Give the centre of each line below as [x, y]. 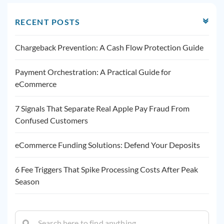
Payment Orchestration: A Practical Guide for [93, 71]
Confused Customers [51, 120]
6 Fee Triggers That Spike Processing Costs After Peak [106, 169]
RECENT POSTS [48, 21]
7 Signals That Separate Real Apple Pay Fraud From [102, 108]
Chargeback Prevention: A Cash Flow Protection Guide [109, 47]
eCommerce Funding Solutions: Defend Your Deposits [107, 144]
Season [27, 181]
